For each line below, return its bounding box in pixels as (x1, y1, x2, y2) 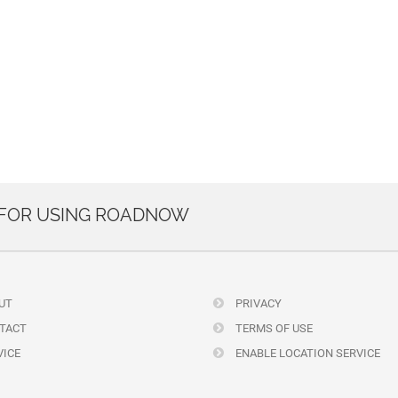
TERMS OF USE (233, 322, 313, 335)
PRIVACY (233, 297, 282, 310)
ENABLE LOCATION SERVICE (233, 346, 380, 360)
